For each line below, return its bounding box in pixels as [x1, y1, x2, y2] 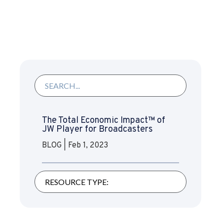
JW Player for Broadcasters [42, 124, 153, 135]
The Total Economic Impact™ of [42, 115, 165, 126]
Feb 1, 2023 [68, 141, 108, 150]
